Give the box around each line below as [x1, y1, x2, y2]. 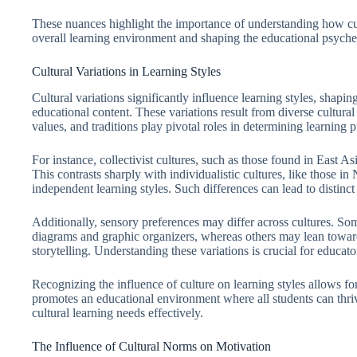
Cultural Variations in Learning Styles [32, 64, 221, 78]
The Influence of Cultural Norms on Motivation [32, 339, 271, 353]
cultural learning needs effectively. [32, 305, 203, 320]
